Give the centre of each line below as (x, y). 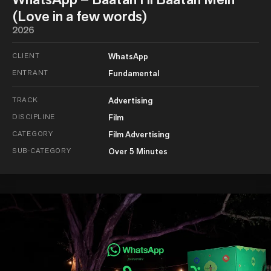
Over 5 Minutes (138, 152)
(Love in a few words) (80, 16)
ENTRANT (31, 73)
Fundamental (133, 73)
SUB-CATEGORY (42, 151)
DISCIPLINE (34, 117)
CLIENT (26, 56)
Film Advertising (139, 135)
